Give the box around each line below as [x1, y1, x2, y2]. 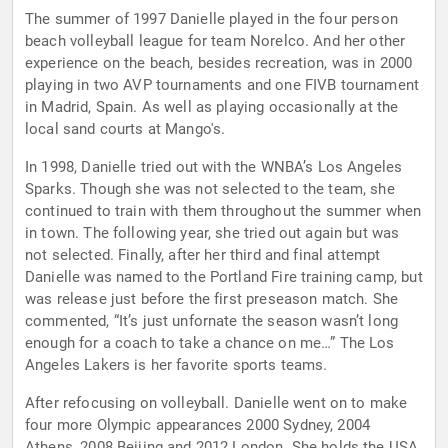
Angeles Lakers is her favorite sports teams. [25, 356, 328, 375]
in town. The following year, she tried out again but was [25, 224, 400, 243]
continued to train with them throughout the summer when [25, 202, 422, 221]
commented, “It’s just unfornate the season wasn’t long [25, 312, 399, 331]
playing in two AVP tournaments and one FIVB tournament [25, 76, 420, 95]
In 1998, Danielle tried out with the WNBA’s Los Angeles [25, 158, 403, 177]
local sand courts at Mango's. [25, 120, 226, 139]
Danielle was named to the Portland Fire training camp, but [25, 268, 423, 287]
